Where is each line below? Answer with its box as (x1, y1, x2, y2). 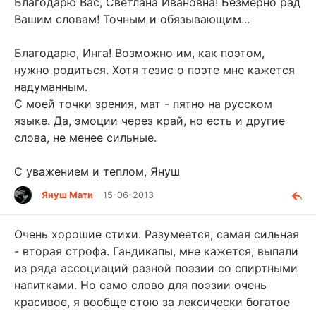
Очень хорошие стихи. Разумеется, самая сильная (14, 226, 299, 241)
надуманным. (14, 79, 87, 94)
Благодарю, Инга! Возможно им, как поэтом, (14, 45, 265, 60)
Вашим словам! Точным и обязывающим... (14, 11, 250, 26)
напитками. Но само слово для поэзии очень (14, 277, 267, 292)
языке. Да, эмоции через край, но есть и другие (14, 113, 285, 128)
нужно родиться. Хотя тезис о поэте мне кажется (14, 62, 295, 77)
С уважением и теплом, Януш (14, 164, 180, 178)
